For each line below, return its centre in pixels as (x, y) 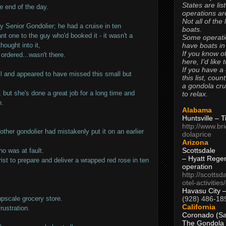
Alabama (197, 110)
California (199, 207)
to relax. (195, 94)
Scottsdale (199, 150)
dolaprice (197, 134)
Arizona (195, 142)
